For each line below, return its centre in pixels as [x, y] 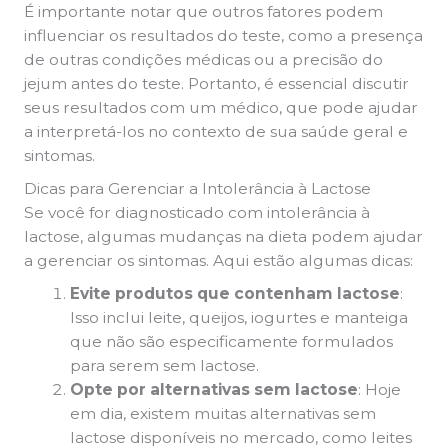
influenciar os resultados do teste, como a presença [223, 35]
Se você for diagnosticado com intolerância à [196, 213]
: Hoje [380, 390]
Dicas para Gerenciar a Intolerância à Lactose [197, 189]
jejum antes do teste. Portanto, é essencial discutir [216, 83]
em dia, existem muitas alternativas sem [223, 414]
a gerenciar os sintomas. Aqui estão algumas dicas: [218, 261]
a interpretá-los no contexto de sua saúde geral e [215, 131]
